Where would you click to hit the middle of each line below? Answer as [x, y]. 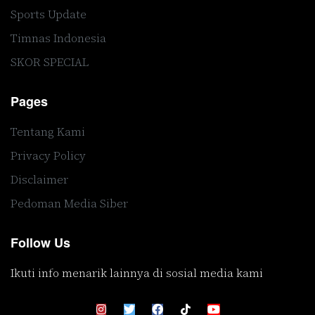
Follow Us [40, 242]
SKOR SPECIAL [50, 62]
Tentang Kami [48, 131]
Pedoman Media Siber [69, 203]
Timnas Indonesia [58, 38]
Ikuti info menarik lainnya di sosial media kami [137, 272]
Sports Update [49, 14]
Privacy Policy [48, 155]
